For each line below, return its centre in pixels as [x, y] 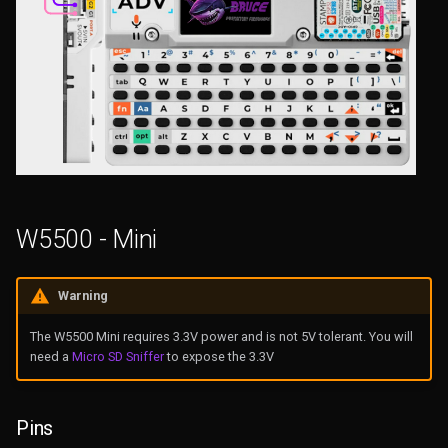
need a [50, 357]
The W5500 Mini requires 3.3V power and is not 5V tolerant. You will [221, 337]
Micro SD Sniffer [117, 357]
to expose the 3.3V [218, 357]
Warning [82, 296]
